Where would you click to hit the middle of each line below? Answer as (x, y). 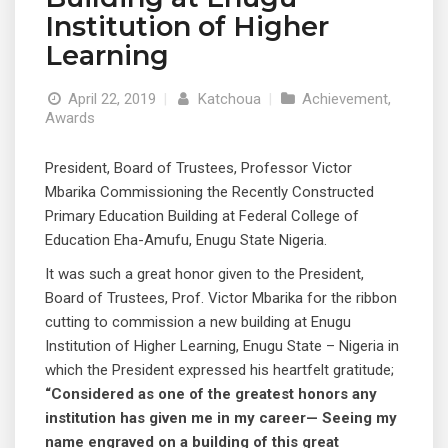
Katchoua (227, 98)
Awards (70, 117)
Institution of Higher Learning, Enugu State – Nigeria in (222, 345)
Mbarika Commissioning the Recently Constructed (209, 191)
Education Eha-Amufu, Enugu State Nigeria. (186, 239)
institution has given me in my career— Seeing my (221, 417)
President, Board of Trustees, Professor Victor (198, 167)
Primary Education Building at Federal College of (202, 215)
